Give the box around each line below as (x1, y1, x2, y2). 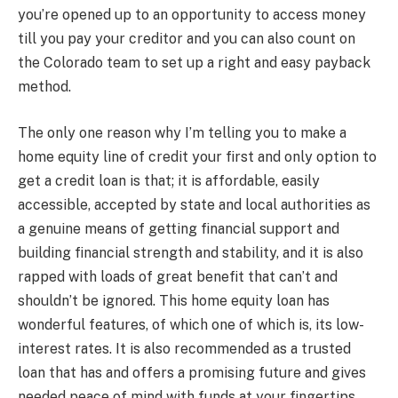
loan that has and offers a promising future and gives (18, 363, 366, 381)
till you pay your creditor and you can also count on (18, 30, 355, 48)
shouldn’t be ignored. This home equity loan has (18, 291, 330, 309)
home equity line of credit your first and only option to (18, 147, 377, 165)
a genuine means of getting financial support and (18, 219, 339, 237)
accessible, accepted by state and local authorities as (18, 195, 370, 213)
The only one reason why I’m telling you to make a (18, 123, 346, 141)
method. (18, 78, 71, 96)
